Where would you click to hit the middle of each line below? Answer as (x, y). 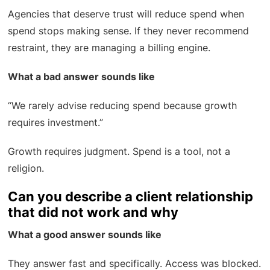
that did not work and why (93, 212)
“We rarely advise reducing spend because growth (123, 106)
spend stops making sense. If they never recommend (129, 31)
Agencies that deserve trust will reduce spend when (126, 14)
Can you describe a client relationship (131, 197)
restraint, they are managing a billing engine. (109, 48)
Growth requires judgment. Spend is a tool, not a (119, 152)
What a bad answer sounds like (82, 77)
